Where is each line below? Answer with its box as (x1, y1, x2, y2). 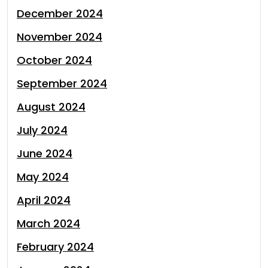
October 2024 (17, 53, 92, 68)
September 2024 (17, 76, 107, 91)
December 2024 (17, 6, 103, 21)
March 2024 (17, 216, 80, 231)
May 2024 (17, 169, 69, 184)
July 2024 (17, 123, 68, 138)
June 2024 (17, 146, 72, 161)
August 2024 (17, 99, 86, 114)
